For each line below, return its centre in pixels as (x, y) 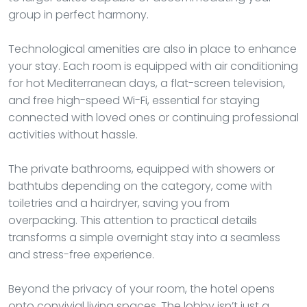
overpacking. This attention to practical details (133, 220)
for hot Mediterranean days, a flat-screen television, (147, 83)
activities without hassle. (73, 134)
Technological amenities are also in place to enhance (152, 49)
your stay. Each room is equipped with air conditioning (153, 66)
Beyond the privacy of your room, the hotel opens (142, 288)
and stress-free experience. (81, 254)
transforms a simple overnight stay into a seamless (144, 237)
